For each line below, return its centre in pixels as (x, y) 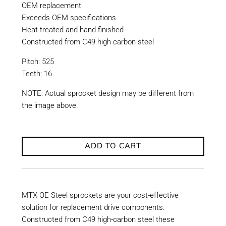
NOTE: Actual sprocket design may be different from (107, 93)
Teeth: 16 (37, 73)
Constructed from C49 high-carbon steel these (98, 219)
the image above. (50, 105)
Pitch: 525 (38, 61)
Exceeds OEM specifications (69, 17)
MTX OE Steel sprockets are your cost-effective (100, 195)
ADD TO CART (113, 146)
